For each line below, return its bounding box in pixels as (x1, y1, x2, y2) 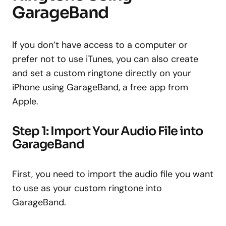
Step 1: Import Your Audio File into (12, 123, 203, 139)
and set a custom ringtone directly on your (12, 67, 191, 79)
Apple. (12, 95, 38, 107)
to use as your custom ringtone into (12, 182, 162, 194)
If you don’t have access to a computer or (12, 38, 188, 51)
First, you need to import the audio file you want (12, 167, 213, 180)
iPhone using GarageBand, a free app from (12, 81, 188, 93)
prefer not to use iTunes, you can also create (12, 52, 198, 65)
